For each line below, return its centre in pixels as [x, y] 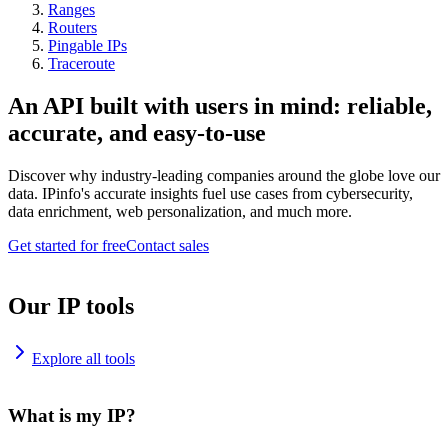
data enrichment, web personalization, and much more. [180, 211]
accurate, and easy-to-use [137, 133]
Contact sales [167, 245]
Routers [72, 28]
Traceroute [81, 64]
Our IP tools [71, 305]
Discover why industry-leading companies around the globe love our [224, 175]
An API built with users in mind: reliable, [220, 106]
